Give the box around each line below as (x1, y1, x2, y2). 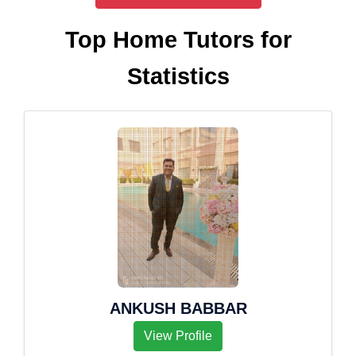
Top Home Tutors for (64, 27, 292, 52)
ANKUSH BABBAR (109, 300, 247, 317)
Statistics (126, 64, 230, 89)
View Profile (144, 329, 212, 342)
